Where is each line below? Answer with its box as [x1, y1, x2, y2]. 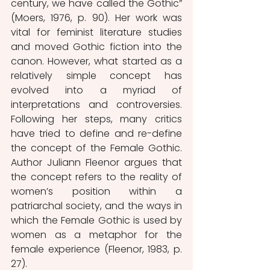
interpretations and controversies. [11, 97, 182, 111]
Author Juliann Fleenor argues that [11, 155, 182, 169]
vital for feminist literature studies [11, 25, 182, 39]
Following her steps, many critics [11, 111, 182, 126]
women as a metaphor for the [11, 227, 182, 242]
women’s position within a [11, 184, 182, 198]
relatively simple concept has [11, 68, 182, 83]
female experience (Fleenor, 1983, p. [11, 242, 182, 256]
